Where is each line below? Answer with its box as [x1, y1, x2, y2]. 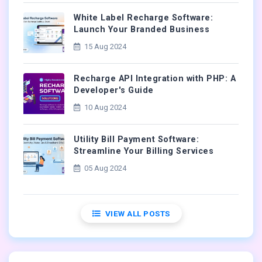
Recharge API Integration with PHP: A [74, 73, 236, 84]
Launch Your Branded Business [74, 24, 209, 35]
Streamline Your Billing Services [74, 146, 213, 156]
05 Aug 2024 [82, 163, 126, 173]
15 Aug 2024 [82, 42, 126, 51]
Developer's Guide [74, 85, 154, 95]
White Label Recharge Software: [74, 12, 213, 23]
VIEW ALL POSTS [103, 208, 170, 218]
